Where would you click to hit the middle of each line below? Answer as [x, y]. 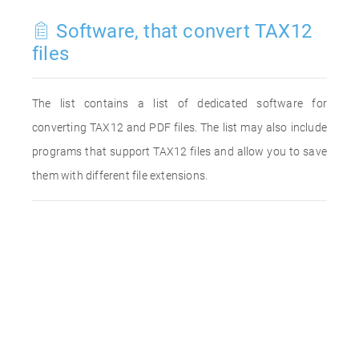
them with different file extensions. [120, 175]
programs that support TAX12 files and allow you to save [179, 151]
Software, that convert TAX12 [182, 31]
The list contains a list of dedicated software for [179, 103]
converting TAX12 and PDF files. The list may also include [179, 127]
